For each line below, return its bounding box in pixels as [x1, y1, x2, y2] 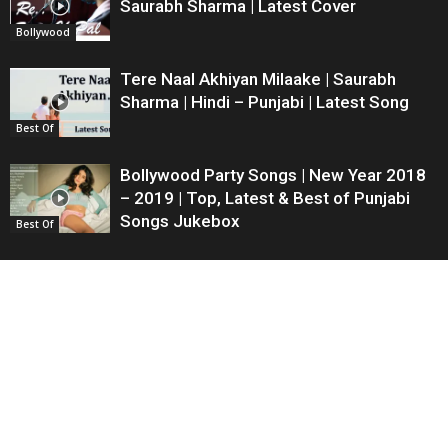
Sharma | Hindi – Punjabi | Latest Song [120, 91, 409, 112]
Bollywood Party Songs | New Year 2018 [120, 164, 426, 185]
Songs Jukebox [120, 210, 240, 231]
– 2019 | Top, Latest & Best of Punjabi [120, 187, 410, 208]
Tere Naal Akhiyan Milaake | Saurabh [120, 68, 396, 89]
